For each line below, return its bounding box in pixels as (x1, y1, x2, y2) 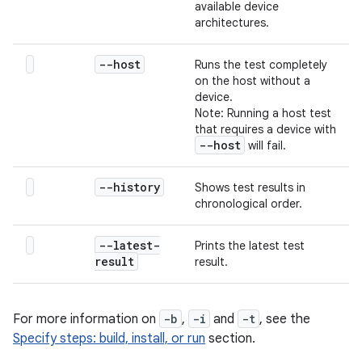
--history (99, 179, 160, 195)
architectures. (195, 15, 269, 30)
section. (205, 330, 255, 347)
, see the (259, 311, 310, 327)
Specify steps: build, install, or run (13, 330, 205, 347)
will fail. (245, 138, 286, 153)
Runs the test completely (195, 57, 327, 72)
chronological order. (195, 196, 302, 211)
